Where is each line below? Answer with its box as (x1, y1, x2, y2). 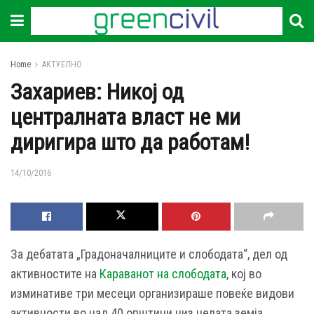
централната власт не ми (11, 104, 240, 130)
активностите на (11, 266, 100, 281)
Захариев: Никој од (11, 78, 184, 105)
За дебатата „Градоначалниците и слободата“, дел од (11, 246, 287, 261)
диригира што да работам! (11, 129, 250, 156)
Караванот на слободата (100, 266, 226, 281)
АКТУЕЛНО (42, 60, 82, 69)
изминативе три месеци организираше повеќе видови (11, 285, 294, 301)
